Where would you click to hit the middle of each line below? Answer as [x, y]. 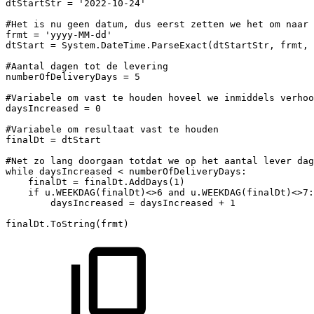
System [78, 45]
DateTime [123, 45]
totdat [146, 161]
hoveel [185, 97]
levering [146, 66]
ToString [73, 224]
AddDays [149, 182]
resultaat [109, 129]
